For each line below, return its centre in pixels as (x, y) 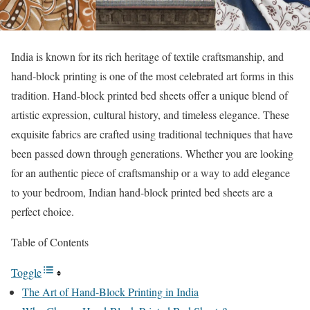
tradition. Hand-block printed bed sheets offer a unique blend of (149, 95)
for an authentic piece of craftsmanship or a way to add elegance (151, 173)
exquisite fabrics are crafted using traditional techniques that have (152, 134)
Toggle (26, 272)
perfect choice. (43, 211)
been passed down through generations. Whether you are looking (152, 153)
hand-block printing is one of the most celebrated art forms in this (152, 76)
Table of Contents (50, 242)
